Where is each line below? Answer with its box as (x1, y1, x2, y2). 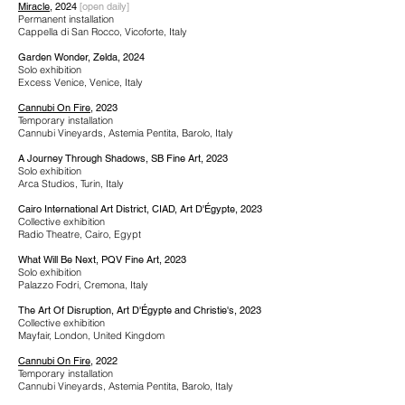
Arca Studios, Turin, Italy (18, 177, 124, 190)
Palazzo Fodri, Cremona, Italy (18, 278, 148, 291)
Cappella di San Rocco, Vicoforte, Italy (18, 25, 187, 38)
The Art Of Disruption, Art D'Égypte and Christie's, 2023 (18, 304, 261, 316)
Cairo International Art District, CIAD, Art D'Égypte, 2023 (18, 202, 262, 215)
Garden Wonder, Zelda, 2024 (18, 51, 145, 63)
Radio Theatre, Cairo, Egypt (18, 228, 141, 240)
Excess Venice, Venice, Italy (18, 76, 143, 89)
